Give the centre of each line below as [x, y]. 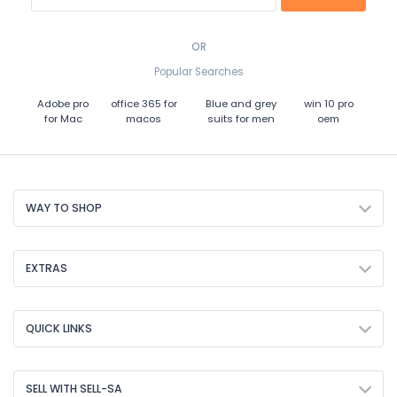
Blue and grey [241, 103]
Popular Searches [198, 72]
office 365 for [144, 103]
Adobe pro [63, 103]
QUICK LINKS [59, 328]
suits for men [241, 118]
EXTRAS [47, 268]
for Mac [63, 118]
